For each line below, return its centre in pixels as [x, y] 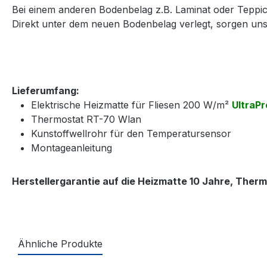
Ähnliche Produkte [60, 243]
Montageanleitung [72, 148]
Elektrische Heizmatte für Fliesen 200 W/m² [131, 105]
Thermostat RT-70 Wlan [86, 119]
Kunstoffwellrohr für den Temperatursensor [131, 133]
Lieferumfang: [46, 90]
